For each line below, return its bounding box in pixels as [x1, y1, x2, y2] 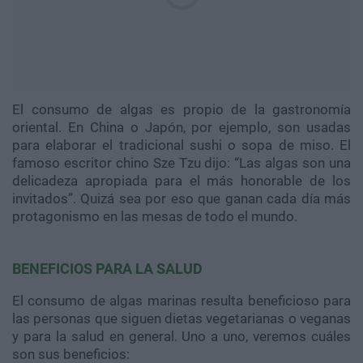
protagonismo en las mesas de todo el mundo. [12, 208, 297, 225]
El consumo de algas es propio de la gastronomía [12, 101, 351, 118]
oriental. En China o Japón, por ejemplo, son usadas [12, 119, 351, 136]
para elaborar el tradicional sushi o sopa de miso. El [12, 137, 351, 154]
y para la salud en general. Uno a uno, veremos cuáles [12, 328, 351, 345]
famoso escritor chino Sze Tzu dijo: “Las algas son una [12, 155, 351, 172]
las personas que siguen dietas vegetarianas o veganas [12, 310, 351, 327]
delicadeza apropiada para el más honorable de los [12, 173, 351, 190]
